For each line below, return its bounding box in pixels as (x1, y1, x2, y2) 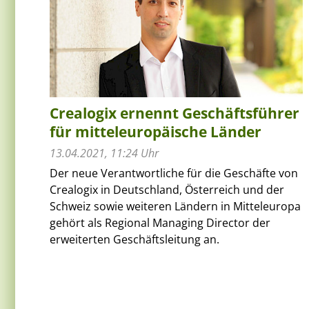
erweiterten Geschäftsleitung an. (50, 231, 219, 247)
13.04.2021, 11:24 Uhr (50, 145, 159, 161)
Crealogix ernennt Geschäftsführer (50, 103, 299, 123)
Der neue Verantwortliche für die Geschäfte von (50, 165, 298, 181)
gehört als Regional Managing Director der (50, 215, 270, 230)
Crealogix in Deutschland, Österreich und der (50, 181, 284, 197)
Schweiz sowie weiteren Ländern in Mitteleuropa (50, 198, 301, 214)
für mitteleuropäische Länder (50, 121, 261, 141)
